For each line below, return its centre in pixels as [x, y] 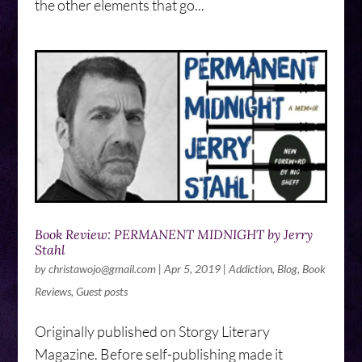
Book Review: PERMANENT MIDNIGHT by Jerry [173, 235]
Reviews [53, 292]
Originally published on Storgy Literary [152, 332]
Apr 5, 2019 [192, 269]
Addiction [250, 269]
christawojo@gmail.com [102, 269]
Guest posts [101, 292]
